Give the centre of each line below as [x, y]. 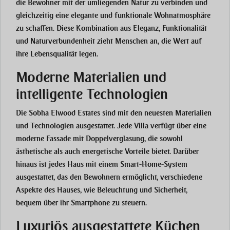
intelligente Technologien [92, 94]
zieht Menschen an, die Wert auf [148, 41]
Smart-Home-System [154, 165]
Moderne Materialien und [91, 78]
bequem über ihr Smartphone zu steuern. [81, 203]
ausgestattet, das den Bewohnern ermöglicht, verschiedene [109, 177]
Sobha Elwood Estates [64, 113]
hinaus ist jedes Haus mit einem [68, 165]
